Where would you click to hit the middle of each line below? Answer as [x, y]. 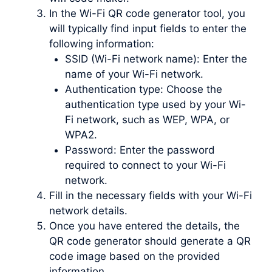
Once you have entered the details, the [144, 226]
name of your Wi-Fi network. [134, 74]
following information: [102, 43]
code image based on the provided [135, 256]
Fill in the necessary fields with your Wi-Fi [151, 195]
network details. [88, 210]
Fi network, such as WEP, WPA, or [147, 119]
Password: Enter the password [140, 150]
